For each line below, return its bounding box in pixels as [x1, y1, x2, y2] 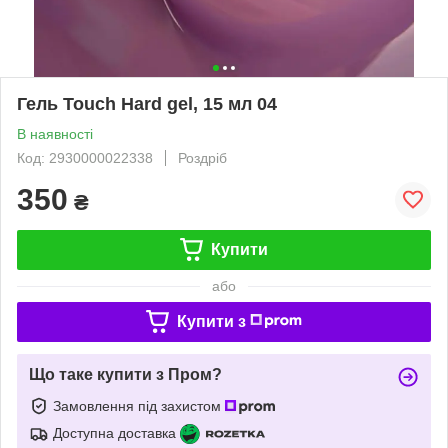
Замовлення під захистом [53, 397, 225, 414]
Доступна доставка [53, 424, 176, 441]
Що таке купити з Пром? [29, 365, 222, 383]
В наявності [17, 125, 93, 142]
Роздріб [178, 149, 227, 166]
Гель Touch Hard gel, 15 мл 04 [17, 93, 277, 114]
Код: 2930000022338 [17, 149, 153, 166]
